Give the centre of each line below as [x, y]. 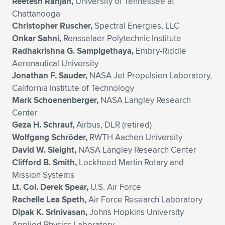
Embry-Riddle [160, 51]
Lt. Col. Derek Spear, [50, 187]
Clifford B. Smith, [44, 162]
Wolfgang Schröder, [50, 137]
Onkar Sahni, [37, 38]
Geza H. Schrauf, [43, 125]
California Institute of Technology [73, 88]
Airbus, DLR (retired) [113, 125]
